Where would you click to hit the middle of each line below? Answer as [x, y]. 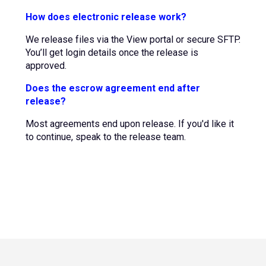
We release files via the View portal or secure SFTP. [133, 39]
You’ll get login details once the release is [112, 53]
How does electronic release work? [106, 17]
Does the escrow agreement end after [113, 88]
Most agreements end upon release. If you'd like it [129, 124]
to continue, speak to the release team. [105, 137]
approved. [46, 66]
